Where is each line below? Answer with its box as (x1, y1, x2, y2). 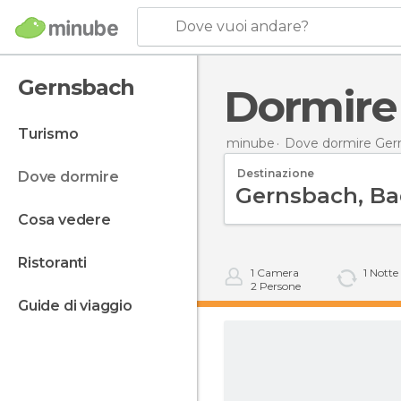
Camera (254, 266, 299, 279)
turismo (28, 125, 79, 142)
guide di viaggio (28, 297, 132, 314)
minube (226, 134, 275, 151)
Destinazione (237, 166, 314, 180)
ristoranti (27, 254, 88, 271)
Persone (257, 279, 301, 293)
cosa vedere (28, 211, 111, 228)
